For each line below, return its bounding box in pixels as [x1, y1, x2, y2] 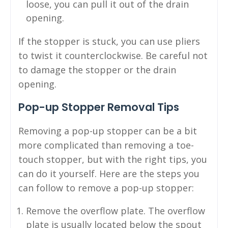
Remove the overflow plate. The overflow [26, 204, 205, 217]
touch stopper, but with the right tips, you [18, 153, 207, 165]
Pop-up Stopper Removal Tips [18, 99, 179, 115]
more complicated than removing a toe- [18, 138, 194, 151]
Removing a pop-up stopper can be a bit [18, 124, 197, 137]
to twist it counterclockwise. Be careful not [18, 49, 208, 62]
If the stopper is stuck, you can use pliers [18, 35, 200, 47]
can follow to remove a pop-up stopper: [18, 181, 194, 194]
